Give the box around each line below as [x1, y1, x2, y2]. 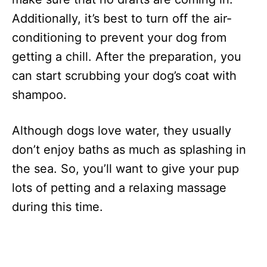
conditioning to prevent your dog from [12, 30, 226, 45]
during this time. [12, 200, 103, 215]
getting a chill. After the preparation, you [12, 49, 241, 64]
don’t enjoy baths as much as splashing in [12, 142, 246, 157]
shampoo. [12, 88, 67, 103]
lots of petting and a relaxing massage [12, 181, 226, 195]
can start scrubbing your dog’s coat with [12, 69, 237, 83]
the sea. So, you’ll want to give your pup [12, 162, 239, 176]
